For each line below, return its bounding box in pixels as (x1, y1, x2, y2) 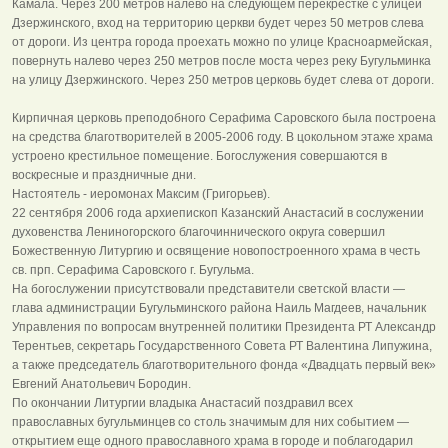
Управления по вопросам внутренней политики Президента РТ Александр (12, 319, 436, 334)
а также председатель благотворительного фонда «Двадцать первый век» (12, 357, 436, 372)
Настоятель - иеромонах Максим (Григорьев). (12, 186, 273, 201)
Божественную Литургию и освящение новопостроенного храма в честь (12, 243, 420, 258)
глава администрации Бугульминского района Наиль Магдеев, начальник (12, 300, 426, 315)
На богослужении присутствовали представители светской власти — (12, 281, 405, 296)
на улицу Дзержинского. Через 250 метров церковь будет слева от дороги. (12, 72, 434, 87)
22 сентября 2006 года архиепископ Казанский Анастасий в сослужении (12, 205, 424, 220)
